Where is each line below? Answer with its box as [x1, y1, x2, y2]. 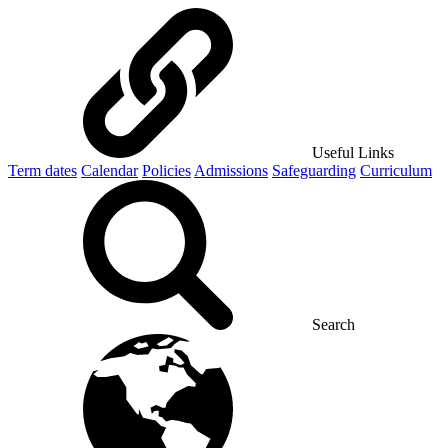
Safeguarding [272, 162, 356, 179]
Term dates [8, 162, 77, 179]
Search [312, 316, 355, 333]
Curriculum [360, 162, 432, 179]
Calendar [81, 162, 138, 179]
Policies [142, 162, 191, 179]
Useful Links [312, 144, 394, 161]
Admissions [194, 162, 268, 179]
